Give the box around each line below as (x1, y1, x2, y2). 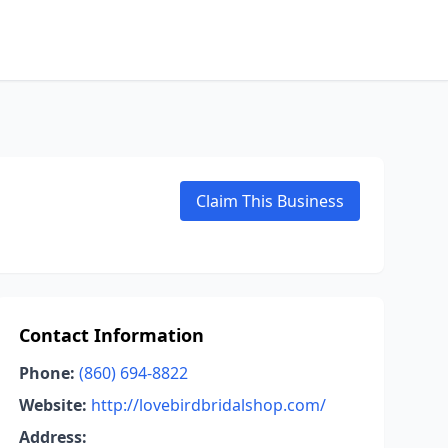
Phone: (18, 362, 75, 384)
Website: (18, 394, 87, 416)
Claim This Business (196, 190, 344, 212)
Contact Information (18, 323, 204, 347)
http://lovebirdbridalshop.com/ (90, 394, 326, 416)
